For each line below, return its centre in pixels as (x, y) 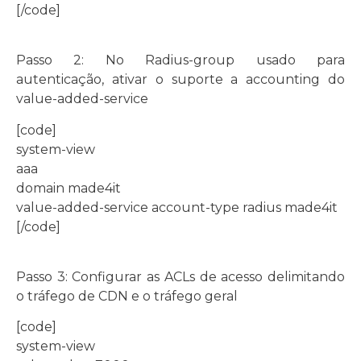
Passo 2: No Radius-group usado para (180, 60)
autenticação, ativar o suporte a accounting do (180, 80)
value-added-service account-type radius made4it (177, 207)
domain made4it (68, 188)
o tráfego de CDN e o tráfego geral (127, 297)
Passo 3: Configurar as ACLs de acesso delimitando (180, 277)
